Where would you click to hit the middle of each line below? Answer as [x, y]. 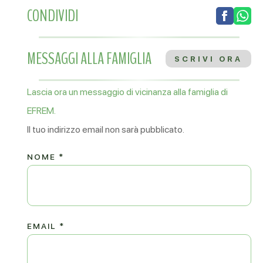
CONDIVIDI [53, 16]
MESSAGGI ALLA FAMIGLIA [90, 59]
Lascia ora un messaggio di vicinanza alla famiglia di [128, 92]
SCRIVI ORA [208, 59]
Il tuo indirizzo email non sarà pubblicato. [106, 129]
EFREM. [42, 111]
